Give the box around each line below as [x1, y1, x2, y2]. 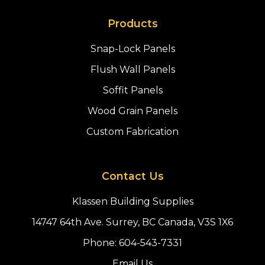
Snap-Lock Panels [90, 43, 175, 54]
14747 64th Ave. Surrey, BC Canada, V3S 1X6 [32, 216, 233, 228]
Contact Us [101, 169, 164, 182]
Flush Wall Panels [90, 63, 175, 75]
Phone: [83, 237, 119, 248]
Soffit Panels [102, 84, 163, 96]
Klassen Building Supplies [72, 195, 193, 207]
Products [107, 17, 158, 30]
